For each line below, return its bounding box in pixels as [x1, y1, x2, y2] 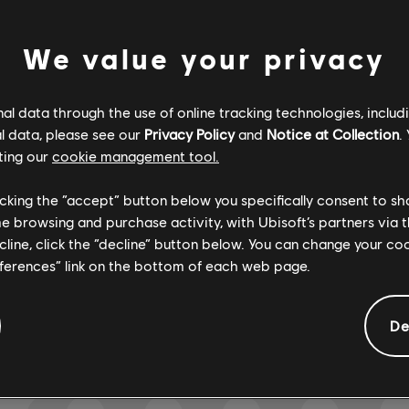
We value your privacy [23, 41, 386, 76]
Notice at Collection [267, 125, 399, 142]
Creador [355, 100, 404, 117]
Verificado [100, 100, 162, 117]
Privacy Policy [144, 125, 235, 142]
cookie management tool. [52, 147, 219, 164]
